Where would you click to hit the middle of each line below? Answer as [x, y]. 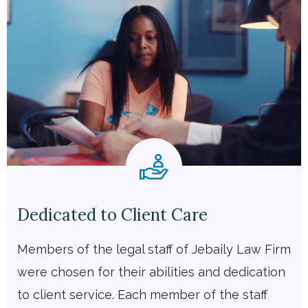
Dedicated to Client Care [112, 215]
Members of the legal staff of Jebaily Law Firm [154, 250]
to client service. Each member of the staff [142, 295]
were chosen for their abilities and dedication [151, 272]
